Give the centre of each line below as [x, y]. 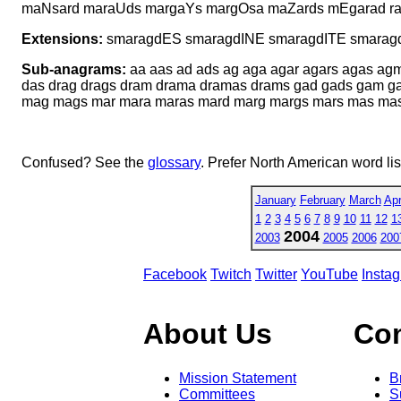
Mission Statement [238, 378]
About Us [208, 334]
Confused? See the [85, 162]
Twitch [231, 274]
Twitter [276, 274]
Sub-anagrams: [74, 69]
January [275, 200]
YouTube [329, 274]
